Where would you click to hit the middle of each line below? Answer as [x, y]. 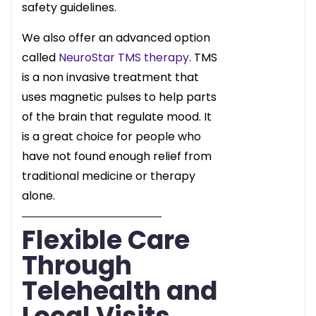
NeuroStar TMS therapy [124, 57]
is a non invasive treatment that [110, 77]
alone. [38, 195]
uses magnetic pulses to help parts [119, 97]
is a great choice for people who [111, 136]
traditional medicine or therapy [109, 176]
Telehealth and [120, 291]
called [40, 57]
